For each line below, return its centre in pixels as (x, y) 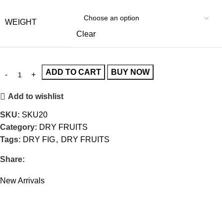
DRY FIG (39, 139)
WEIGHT (21, 22)
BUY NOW (130, 72)
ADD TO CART (73, 72)
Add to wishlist (36, 97)
